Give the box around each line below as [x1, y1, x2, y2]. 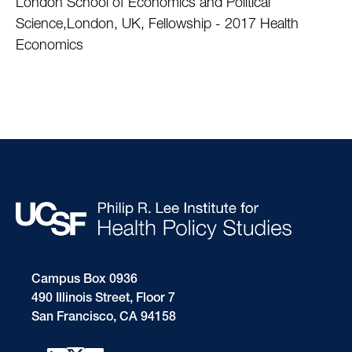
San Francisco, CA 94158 [31, 312, 176, 325]
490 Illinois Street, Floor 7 [31, 293, 175, 306]
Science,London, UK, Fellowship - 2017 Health [16, 18, 299, 32]
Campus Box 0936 [31, 274, 137, 288]
